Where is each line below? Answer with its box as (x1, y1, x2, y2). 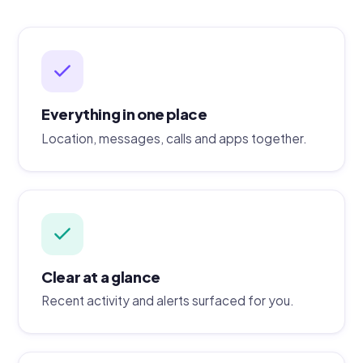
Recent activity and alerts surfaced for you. (41, 293, 294, 309)
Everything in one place (41, 105, 207, 124)
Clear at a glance (41, 267, 160, 286)
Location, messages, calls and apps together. (41, 130, 307, 146)
